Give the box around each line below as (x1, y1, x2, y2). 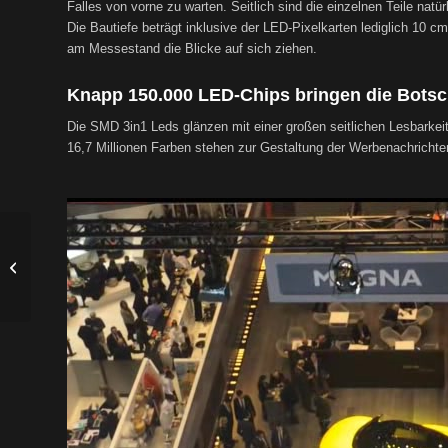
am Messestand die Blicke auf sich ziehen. (67, 41, 317, 57)
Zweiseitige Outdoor (35, 238, 150, 254)
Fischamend (35, 280, 106, 296)
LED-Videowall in (35, 259, 133, 275)
